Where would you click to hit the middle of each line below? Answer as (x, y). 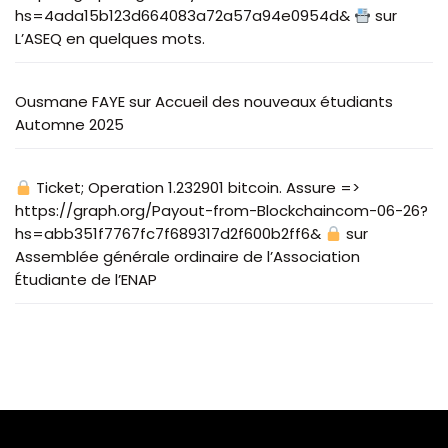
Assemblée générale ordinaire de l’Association (187, 256)
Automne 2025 (69, 124)
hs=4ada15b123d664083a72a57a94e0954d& (184, 15)
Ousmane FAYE (70, 101)
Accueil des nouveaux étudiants (274, 101)
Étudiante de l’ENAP (86, 279)
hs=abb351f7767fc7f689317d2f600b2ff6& (170, 233)
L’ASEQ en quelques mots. (110, 38)
